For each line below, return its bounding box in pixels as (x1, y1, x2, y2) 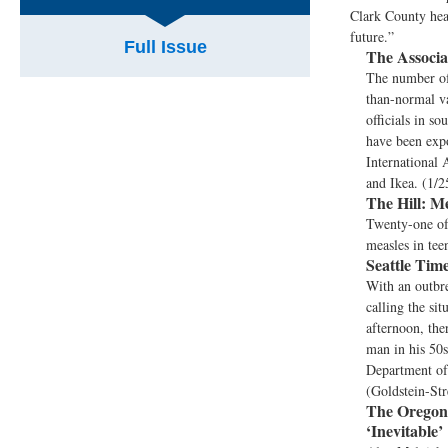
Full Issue (123, 37, 207, 57)
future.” (350, 27, 394, 46)
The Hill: (366, 191, 426, 214)
